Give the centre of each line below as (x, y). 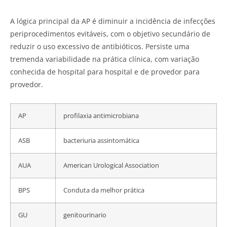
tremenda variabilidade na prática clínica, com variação (105, 59)
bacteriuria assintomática (101, 141)
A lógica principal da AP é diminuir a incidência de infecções (113, 21)
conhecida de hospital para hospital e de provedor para (105, 72)
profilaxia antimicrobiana (101, 116)
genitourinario (85, 215)
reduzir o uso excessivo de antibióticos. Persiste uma (100, 47)
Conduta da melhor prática (104, 191)
